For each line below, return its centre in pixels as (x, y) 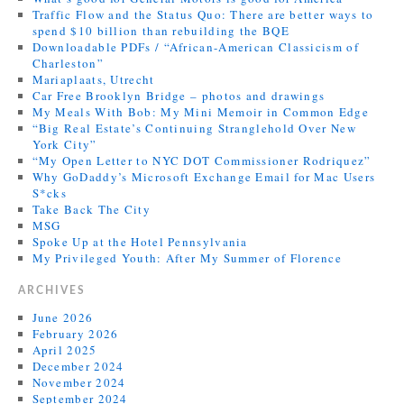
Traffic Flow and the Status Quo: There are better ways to (203, 14)
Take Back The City (91, 209)
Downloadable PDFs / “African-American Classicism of (195, 46)
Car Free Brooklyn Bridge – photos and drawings (179, 95)
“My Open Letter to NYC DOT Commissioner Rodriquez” (202, 160)
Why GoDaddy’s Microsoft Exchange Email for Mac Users (204, 176)
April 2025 (64, 349)
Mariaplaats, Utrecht (93, 79)
